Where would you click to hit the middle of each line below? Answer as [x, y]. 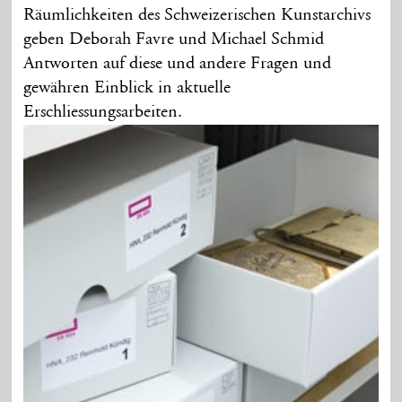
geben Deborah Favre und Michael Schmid [174, 39]
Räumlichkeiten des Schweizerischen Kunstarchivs [197, 15]
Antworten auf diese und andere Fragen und [178, 63]
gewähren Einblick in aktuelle [127, 87]
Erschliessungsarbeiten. [103, 112]
